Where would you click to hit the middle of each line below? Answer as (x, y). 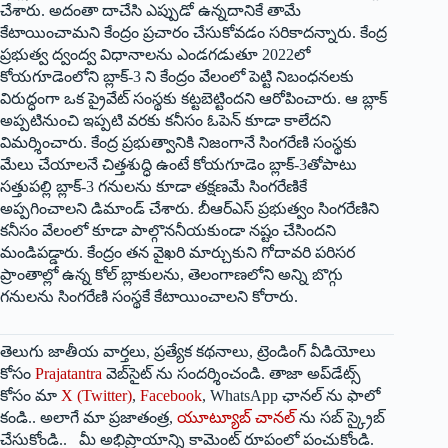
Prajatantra (68, 374)
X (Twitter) (96, 396)
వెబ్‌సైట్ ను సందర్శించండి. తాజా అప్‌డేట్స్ (231, 374)
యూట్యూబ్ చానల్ (236, 418)
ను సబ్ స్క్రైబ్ (340, 418)
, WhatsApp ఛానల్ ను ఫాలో (291, 396)
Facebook (171, 396)
